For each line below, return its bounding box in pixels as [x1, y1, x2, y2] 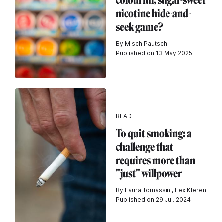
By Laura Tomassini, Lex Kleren [116, 186, 206, 194]
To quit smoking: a [116, 127, 192, 140]
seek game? [116, 20, 163, 34]
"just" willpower [116, 167, 182, 180]
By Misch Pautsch [116, 40, 167, 47]
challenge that [116, 140, 173, 154]
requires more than [116, 154, 195, 167]
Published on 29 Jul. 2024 [116, 196, 191, 203]
